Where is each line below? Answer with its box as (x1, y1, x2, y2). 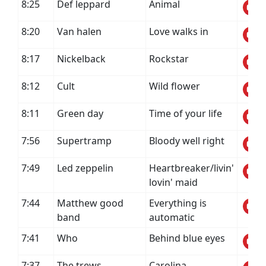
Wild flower (149, 80, 200, 93)
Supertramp (57, 134, 112, 147)
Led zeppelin (57, 161, 113, 175)
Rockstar (149, 52, 189, 65)
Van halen (57, 25, 102, 38)
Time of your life (149, 107, 222, 120)
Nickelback (57, 52, 106, 65)
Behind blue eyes (149, 232, 225, 245)
